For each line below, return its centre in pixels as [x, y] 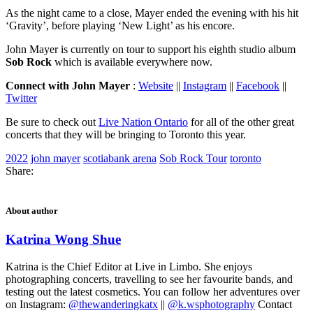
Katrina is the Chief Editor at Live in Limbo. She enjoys [129, 266]
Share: [20, 170]
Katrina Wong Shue [63, 240]
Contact [274, 304]
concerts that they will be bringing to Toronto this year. [126, 134]
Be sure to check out [52, 122]
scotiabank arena [120, 158]
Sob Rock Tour [193, 158]
